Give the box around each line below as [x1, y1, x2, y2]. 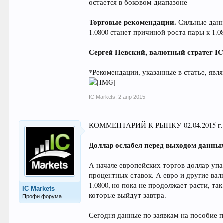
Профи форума [22, 193, 62, 199]
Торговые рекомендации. [89, 17, 177, 27]
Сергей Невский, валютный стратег [89, 47, 215, 57]
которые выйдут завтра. [89, 190, 167, 200]
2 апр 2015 [118, 94, 146, 100]
